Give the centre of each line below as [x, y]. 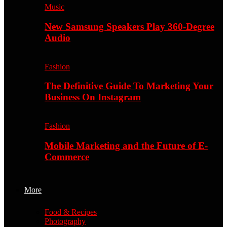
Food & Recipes [71, 212]
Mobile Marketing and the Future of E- [126, 145]
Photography [65, 221]
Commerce [67, 157]
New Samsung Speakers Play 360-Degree [129, 26]
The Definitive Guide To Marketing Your [129, 86]
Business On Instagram [93, 97]
